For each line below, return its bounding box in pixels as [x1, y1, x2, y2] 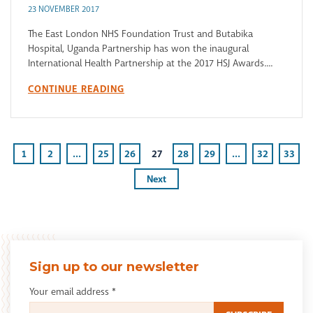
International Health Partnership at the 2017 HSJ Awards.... [28, 57, 272, 70]
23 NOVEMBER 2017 [28, 3, 99, 15]
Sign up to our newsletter [29, 258, 199, 275]
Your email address [29, 284, 112, 298]
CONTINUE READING [28, 82, 124, 96]
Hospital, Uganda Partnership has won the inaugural [28, 42, 249, 55]
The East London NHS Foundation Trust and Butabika [28, 27, 253, 41]
